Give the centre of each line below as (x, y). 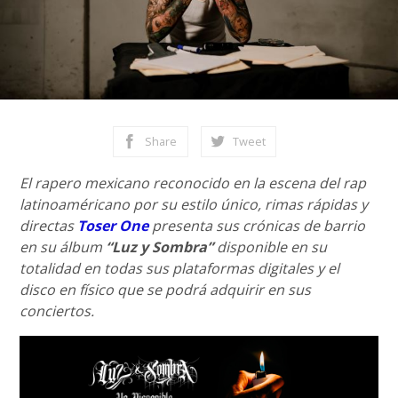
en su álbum (63, 247)
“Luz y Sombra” (160, 247)
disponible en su (271, 247)
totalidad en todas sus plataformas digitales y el (180, 268)
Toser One (113, 226)
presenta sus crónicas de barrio (257, 226)
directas (49, 226)
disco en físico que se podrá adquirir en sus (166, 290)
